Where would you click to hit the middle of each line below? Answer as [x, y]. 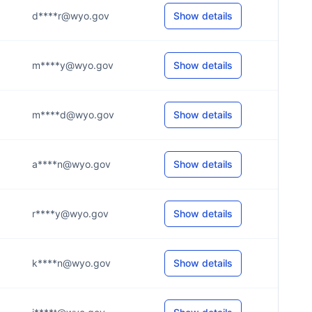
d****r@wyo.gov [71, 16]
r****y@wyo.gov [70, 213]
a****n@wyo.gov [71, 164]
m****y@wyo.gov [73, 65]
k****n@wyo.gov [71, 263]
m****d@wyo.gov [73, 115]
